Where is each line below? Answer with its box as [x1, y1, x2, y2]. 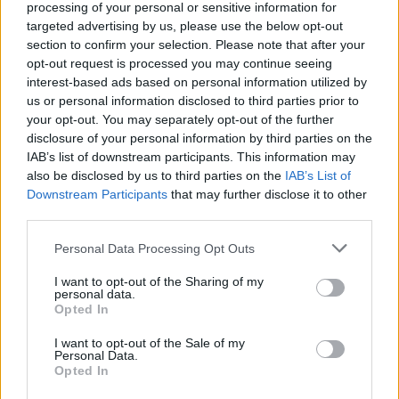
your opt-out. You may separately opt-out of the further [27, 112, 334, 126]
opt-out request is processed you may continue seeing [27, 56, 332, 70]
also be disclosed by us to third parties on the [27, 168, 285, 183]
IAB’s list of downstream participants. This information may [27, 150, 355, 164]
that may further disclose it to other [167, 187, 367, 201]
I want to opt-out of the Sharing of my [54, 274, 264, 289]
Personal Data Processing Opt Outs [54, 240, 255, 256]
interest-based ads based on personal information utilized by [27, 75, 367, 89]
